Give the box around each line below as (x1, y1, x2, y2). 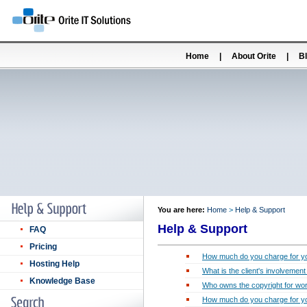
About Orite (232, 51, 276, 61)
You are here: (158, 206, 207, 214)
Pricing (29, 242, 57, 251)
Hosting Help (29, 259, 79, 269)
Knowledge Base (29, 276, 95, 286)
